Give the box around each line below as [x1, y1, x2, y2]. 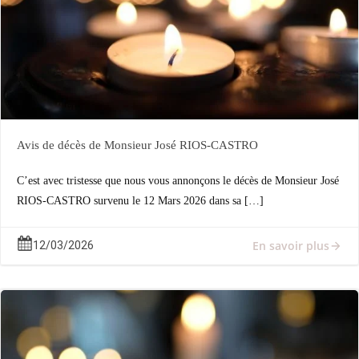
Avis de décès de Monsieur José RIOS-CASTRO [17, 139, 258, 151]
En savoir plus [252, 238, 329, 253]
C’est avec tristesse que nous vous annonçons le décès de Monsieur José [17, 175, 339, 187]
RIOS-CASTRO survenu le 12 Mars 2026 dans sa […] [17, 195, 264, 207]
